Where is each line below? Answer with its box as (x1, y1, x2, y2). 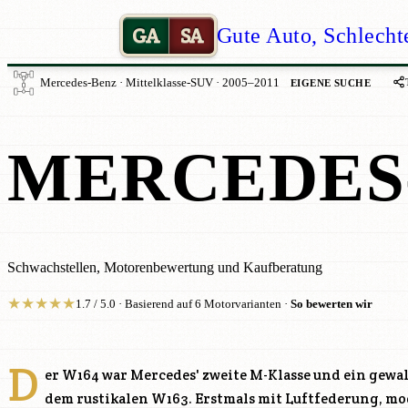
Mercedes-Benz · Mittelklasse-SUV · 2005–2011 (40, 76, 280, 89)
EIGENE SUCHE (291, 76, 372, 88)
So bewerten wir (291, 298, 372, 311)
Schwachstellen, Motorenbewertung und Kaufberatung (7, 259, 322, 275)
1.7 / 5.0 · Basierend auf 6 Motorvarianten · (76, 298, 291, 311)
